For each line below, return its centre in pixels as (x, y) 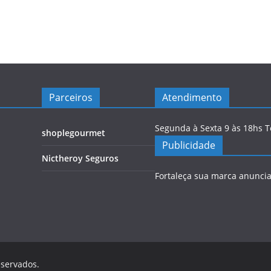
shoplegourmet (73, 133)
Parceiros (71, 97)
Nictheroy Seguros (80, 158)
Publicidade (189, 145)
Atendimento (192, 97)
